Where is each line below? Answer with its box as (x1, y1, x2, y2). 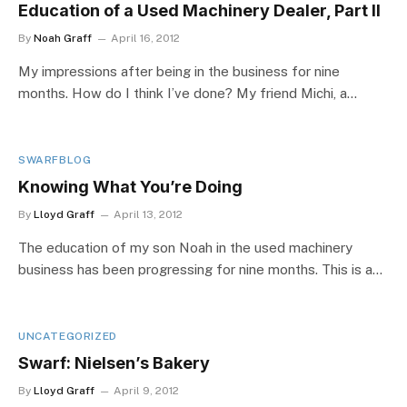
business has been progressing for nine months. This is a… (18, 262, 382, 277)
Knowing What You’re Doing (18, 177, 243, 196)
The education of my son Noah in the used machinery (18, 240, 352, 255)
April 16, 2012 (111, 32, 180, 45)
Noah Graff (34, 32, 92, 45)
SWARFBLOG (18, 154, 92, 166)
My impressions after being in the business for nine (18, 64, 340, 79)
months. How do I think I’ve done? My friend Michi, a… (18, 85, 357, 101)
